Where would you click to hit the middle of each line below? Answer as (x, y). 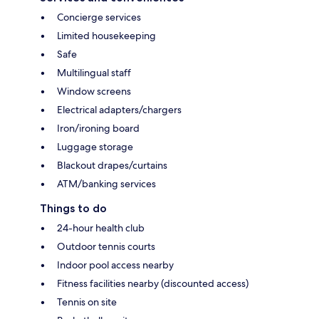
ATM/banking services (106, 184)
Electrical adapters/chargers (119, 110)
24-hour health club (101, 228)
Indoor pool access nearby (115, 265)
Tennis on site (87, 302)
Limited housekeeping (106, 36)
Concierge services (99, 17)
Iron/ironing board (98, 129)
